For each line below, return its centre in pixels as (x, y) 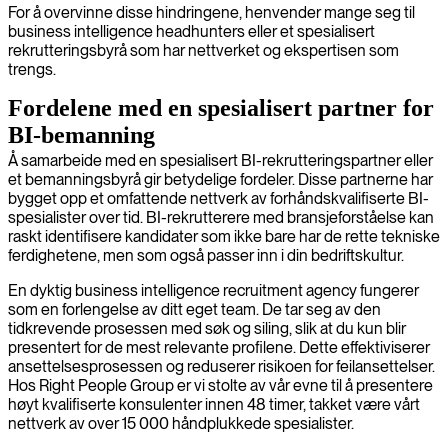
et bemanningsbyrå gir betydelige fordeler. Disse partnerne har (220, 179)
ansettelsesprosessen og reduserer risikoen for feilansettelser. (221, 366)
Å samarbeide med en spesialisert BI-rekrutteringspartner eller (220, 160)
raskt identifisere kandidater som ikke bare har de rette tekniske (224, 236)
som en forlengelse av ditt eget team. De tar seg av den (194, 309)
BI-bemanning (81, 134)
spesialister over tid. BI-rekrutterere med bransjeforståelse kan (221, 217)
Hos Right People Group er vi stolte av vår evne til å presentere (220, 385)
